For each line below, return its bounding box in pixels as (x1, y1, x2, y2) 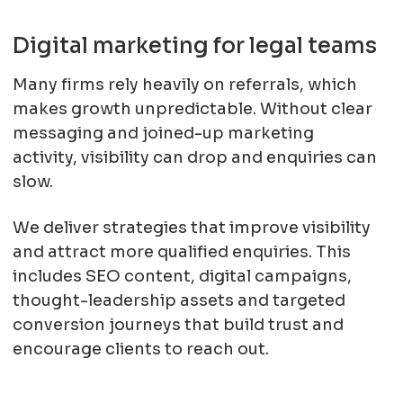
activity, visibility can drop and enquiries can (12, 147, 377, 167)
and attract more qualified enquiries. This (12, 241, 351, 262)
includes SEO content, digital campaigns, (12, 265, 352, 286)
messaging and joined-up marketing (12, 122, 314, 143)
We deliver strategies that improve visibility (12, 217, 371, 237)
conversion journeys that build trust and (12, 314, 344, 335)
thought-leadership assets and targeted (12, 290, 345, 310)
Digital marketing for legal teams (12, 31, 377, 59)
